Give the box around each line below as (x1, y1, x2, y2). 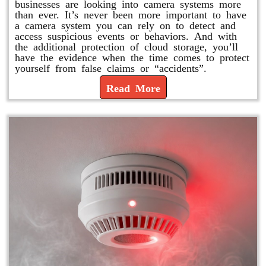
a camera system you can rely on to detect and (15, 19, 236, 30)
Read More (106, 82, 160, 93)
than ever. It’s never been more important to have (15, 8, 246, 19)
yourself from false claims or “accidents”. (15, 62, 207, 72)
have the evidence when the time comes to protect (15, 51, 249, 62)
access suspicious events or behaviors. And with (15, 30, 237, 40)
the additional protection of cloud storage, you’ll (15, 40, 238, 51)
